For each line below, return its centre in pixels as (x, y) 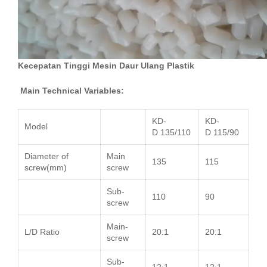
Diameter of (46, 156)
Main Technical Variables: (71, 91)
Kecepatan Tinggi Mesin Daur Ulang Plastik (106, 66)
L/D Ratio (42, 232)
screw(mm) (46, 168)
